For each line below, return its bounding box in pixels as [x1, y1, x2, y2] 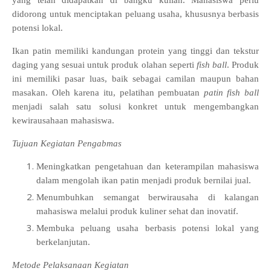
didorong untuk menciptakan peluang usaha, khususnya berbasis [12, 9, 259, 19]
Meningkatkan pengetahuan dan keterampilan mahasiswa [36, 162, 259, 171]
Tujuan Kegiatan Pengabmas [12, 139, 122, 148]
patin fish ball [203, 88, 259, 97]
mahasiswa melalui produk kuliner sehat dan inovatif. [36, 206, 238, 216]
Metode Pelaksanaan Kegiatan [12, 260, 129, 270]
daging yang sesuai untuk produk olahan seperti [12, 60, 197, 70]
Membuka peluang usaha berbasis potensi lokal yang [36, 223, 259, 233]
